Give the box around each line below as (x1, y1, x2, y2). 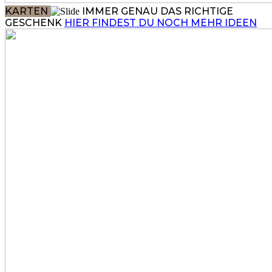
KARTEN (5, 5, 50, 17)
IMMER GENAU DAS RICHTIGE (82, 5, 233, 17)
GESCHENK (5, 17, 64, 29)
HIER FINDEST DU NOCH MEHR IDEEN (64, 17, 257, 29)
